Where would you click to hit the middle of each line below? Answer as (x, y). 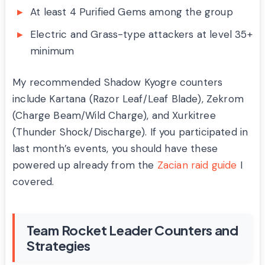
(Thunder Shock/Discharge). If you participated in (130, 132)
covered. (33, 182)
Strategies (59, 246)
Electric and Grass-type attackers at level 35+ (141, 35)
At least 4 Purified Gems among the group (132, 12)
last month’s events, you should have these (115, 149)
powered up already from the (85, 165)
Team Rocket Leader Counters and (132, 230)
